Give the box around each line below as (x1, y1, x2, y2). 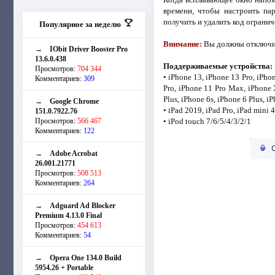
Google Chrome (50, 96, 99, 106)
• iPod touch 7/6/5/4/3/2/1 (163, 116, 251, 126)
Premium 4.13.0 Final (35, 211, 102, 220)
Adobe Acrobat (50, 149, 98, 158)
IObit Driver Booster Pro (50, 44, 128, 53)
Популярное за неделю (39, 19, 121, 29)
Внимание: (163, 39, 202, 48)
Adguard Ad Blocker (50, 201, 115, 210)
